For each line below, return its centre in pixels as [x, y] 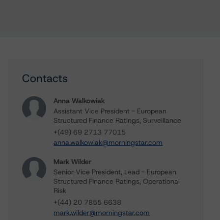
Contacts [45, 78]
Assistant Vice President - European [110, 111]
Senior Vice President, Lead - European [115, 172]
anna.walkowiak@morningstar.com [108, 142]
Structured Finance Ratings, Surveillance [118, 120]
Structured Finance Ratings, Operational [117, 181]
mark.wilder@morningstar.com [102, 213]
